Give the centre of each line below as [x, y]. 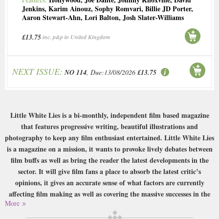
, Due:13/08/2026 [111, 72]
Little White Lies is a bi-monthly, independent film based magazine [109, 115]
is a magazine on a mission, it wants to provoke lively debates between [109, 149]
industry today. [109, 205]
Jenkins [33, 9]
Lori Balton [102, 18]
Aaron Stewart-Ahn [51, 18]
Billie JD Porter [168, 9]
